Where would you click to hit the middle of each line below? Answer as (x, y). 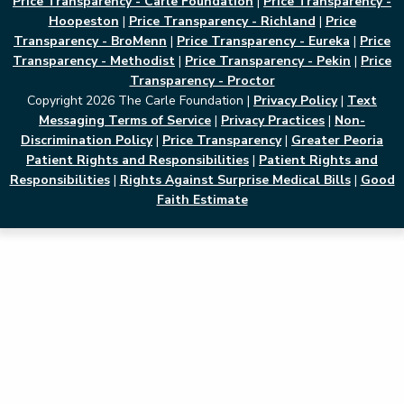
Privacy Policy (295, 101)
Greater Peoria (337, 141)
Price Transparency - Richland (222, 22)
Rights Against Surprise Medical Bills (235, 180)
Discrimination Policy (87, 141)
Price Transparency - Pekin (268, 61)
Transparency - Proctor (202, 81)
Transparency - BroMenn (90, 41)
